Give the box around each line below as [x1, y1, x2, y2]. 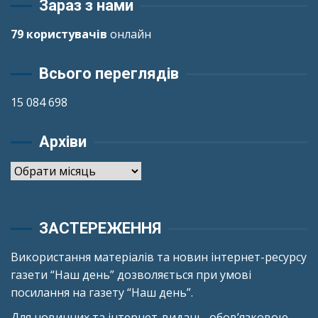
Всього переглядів [39, 65, 179, 83]
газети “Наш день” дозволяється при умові [11, 267, 251, 283]
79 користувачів [11, 26, 107, 43]
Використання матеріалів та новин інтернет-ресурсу [11, 249, 307, 265]
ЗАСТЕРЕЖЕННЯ [39, 219, 161, 238]
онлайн [107, 26, 151, 43]
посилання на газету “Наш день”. [11, 285, 193, 301]
